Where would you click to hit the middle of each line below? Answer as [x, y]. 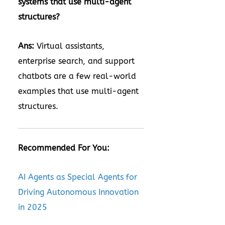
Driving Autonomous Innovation [78, 192]
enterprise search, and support [76, 61]
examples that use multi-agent [78, 91]
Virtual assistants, [69, 46]
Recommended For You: [64, 148]
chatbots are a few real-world [77, 76]
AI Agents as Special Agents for [78, 177]
